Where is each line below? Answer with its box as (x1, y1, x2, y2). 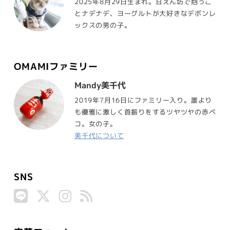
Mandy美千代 (74, 80, 126, 91)
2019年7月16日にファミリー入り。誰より (74, 95, 213, 105)
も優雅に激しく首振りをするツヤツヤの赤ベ (74, 107, 216, 117)
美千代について (74, 131, 124, 141)
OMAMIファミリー (13, 60, 98, 73)
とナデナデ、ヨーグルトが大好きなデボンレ (74, 9, 216, 18)
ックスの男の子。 (74, 21, 131, 30)
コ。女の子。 (74, 119, 117, 129)
